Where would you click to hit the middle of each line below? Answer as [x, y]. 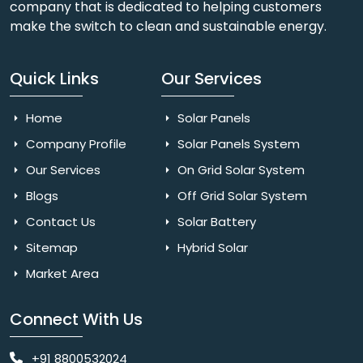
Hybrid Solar [211, 248]
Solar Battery [215, 222]
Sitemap [50, 248]
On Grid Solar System [239, 170]
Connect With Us [76, 319]
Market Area [61, 273]
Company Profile [75, 144]
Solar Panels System [237, 144]
